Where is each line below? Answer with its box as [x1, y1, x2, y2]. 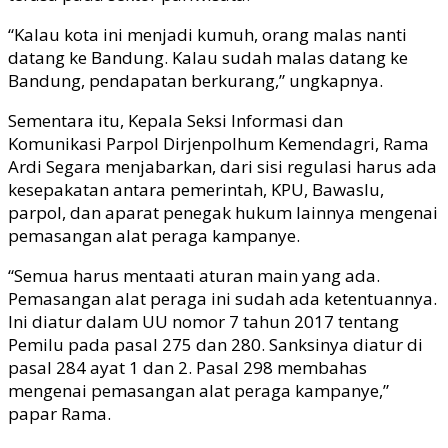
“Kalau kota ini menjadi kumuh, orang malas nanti [8, 22, 407, 46]
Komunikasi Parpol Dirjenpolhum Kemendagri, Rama [8, 131, 429, 155]
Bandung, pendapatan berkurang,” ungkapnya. [8, 68, 383, 92]
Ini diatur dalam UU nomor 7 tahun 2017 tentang [8, 309, 399, 333]
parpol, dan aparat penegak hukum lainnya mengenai [8, 200, 438, 224]
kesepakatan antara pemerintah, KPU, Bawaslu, [8, 177, 384, 201]
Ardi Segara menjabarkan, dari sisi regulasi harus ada [8, 154, 437, 178]
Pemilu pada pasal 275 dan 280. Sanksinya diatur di [8, 332, 423, 356]
